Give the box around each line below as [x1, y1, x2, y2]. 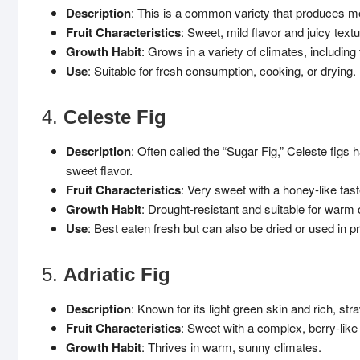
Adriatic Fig [63, 264, 170, 285]
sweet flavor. [66, 162, 133, 178]
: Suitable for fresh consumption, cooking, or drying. [88, 62, 356, 79]
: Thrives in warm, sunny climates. [141, 338, 321, 355]
